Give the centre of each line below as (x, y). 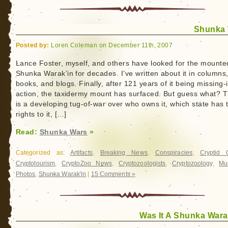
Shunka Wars (63, 132)
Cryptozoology (192, 163)
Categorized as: (43, 153)
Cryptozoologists (142, 163)
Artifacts (81, 153)
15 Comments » (113, 174)
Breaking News (124, 153)
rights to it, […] (41, 114)
